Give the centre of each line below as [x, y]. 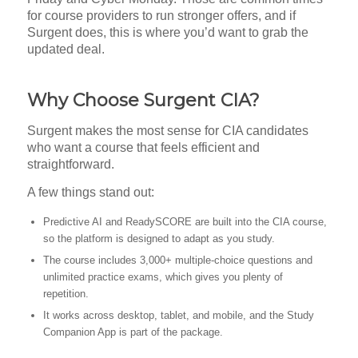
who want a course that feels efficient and [143, 148]
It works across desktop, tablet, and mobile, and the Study [178, 316]
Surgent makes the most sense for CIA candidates [167, 131]
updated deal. [66, 49]
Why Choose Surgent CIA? [143, 100]
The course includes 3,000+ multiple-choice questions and [177, 261]
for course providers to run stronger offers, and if [161, 15]
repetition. [66, 294]
